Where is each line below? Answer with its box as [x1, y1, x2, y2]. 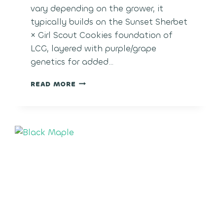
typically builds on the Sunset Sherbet [31, 16, 188, 28]
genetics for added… [31, 56, 114, 68]
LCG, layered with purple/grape [31, 42, 157, 54]
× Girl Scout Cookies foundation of [31, 29, 173, 41]
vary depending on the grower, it [31, 2, 164, 14]
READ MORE [31, 79, 76, 88]
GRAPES [75, 87, 106, 96]
